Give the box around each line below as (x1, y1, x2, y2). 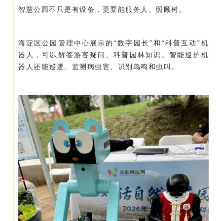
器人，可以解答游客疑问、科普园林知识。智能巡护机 (18, 51, 209, 59)
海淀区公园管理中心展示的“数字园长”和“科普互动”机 (18, 39, 209, 47)
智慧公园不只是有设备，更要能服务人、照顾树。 (18, 6, 186, 14)
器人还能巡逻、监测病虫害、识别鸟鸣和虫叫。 (18, 63, 179, 71)
